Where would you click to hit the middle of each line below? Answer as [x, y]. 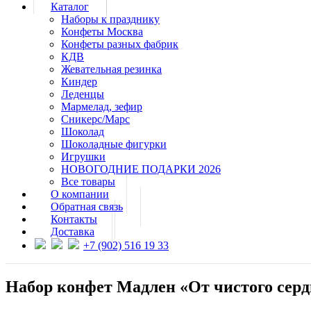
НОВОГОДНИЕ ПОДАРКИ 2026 [141, 169]
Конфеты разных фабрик [120, 44]
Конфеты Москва [102, 32]
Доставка [73, 232]
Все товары [88, 182]
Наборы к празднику [110, 19]
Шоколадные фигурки [114, 144]
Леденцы [83, 94]
